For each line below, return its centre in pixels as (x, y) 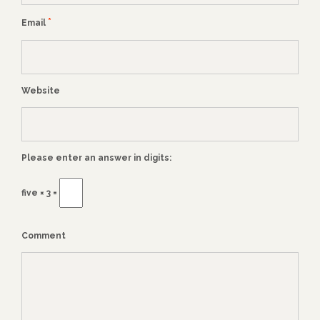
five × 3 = (40, 193)
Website (41, 91)
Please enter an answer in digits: (96, 158)
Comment (44, 236)
